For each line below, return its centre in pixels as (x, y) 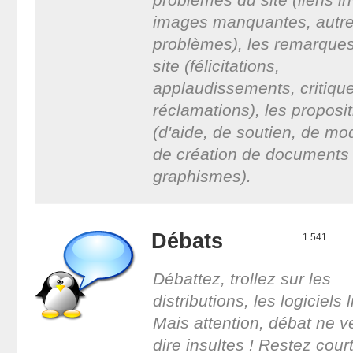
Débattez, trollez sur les (242, 278)
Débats (187, 240)
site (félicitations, (216, 65)
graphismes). (202, 176)
